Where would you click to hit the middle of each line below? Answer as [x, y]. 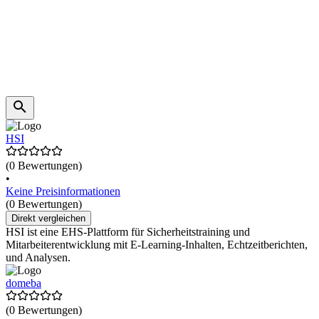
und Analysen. [38, 258]
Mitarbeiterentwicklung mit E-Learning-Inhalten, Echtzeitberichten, [157, 245]
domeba [23, 283]
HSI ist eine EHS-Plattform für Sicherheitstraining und [128, 232]
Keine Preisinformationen [63, 192]
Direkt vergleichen [48, 219]
